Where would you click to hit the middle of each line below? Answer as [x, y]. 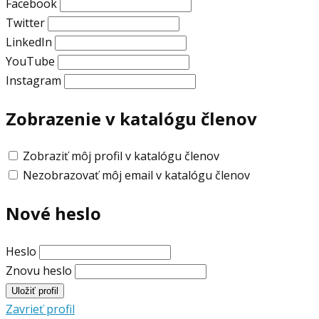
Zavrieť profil [40, 309]
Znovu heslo [39, 271]
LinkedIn [29, 42]
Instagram [33, 80]
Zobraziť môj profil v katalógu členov [121, 156]
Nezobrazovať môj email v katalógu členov [136, 176]
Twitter [25, 22]
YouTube [30, 61]
